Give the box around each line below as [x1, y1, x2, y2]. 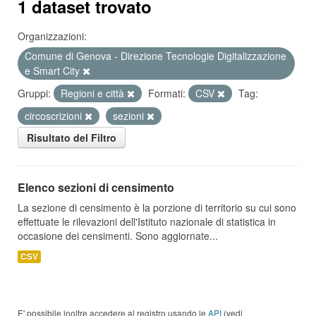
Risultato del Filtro [27, 130, 116, 145]
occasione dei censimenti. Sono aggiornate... [18, 229, 218, 243]
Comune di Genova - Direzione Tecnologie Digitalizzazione [25, 49, 286, 63]
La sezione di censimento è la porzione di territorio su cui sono [18, 200, 296, 214]
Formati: [148, 86, 186, 100]
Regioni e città [61, 86, 127, 100]
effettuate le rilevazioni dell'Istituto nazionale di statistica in [18, 214, 276, 229]
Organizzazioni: [18, 29, 87, 43]
